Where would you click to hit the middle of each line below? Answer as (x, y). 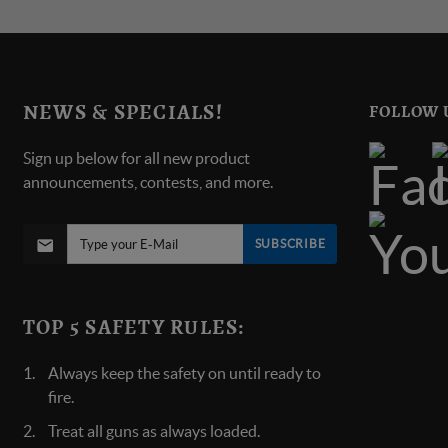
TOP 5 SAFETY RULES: (133, 327)
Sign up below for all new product (136, 158)
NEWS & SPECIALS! (122, 112)
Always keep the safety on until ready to (184, 373)
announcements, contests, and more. (147, 182)
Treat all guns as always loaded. (153, 431)
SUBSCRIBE (290, 243)
